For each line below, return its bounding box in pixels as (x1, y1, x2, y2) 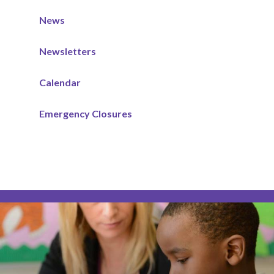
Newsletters (39, 45, 96, 57)
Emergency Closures (39, 107, 132, 119)
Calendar (39, 76, 81, 88)
